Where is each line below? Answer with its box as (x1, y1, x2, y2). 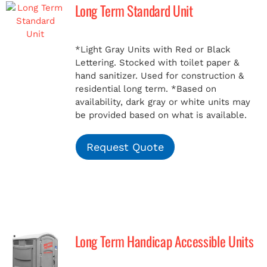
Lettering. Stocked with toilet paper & (74, 57, 239, 68)
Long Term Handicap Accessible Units (74, 231, 254, 252)
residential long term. (74, 83, 168, 94)
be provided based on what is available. (74, 110, 247, 120)
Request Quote (86, 141, 164, 153)
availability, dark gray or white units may (74, 97, 250, 107)
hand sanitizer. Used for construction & (74, 70, 244, 81)
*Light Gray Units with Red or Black (74, 44, 231, 55)
